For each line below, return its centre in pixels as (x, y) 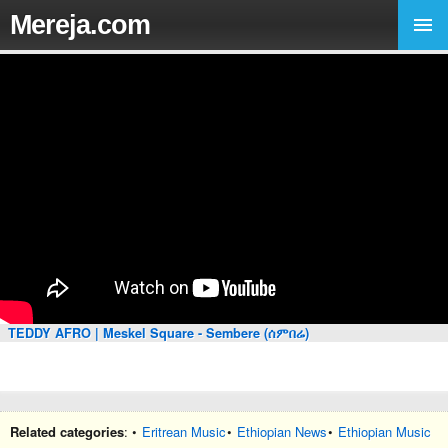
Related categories (67, 431)
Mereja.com (80, 24)
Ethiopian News (282, 431)
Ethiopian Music (384, 431)
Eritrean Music (184, 431)
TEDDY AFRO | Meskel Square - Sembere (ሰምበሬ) (158, 333)
